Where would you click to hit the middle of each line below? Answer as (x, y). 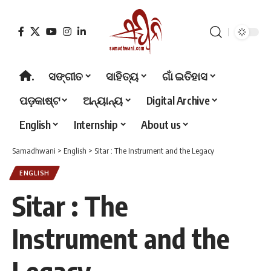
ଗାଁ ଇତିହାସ (184, 76)
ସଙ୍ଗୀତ (66, 76)
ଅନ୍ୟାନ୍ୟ (103, 100)
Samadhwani (34, 151)
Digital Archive (178, 100)
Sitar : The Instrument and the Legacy (154, 151)
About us (161, 124)
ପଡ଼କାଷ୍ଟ (40, 100)
